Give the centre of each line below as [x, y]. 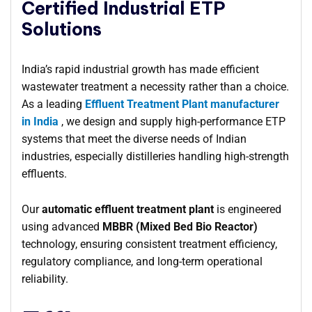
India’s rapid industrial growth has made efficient [140, 70]
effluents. [44, 174]
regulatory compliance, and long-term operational [142, 262]
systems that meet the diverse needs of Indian [134, 139]
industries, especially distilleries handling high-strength [155, 157]
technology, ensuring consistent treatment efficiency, [149, 244]
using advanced [62, 227]
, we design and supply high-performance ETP [172, 122]
